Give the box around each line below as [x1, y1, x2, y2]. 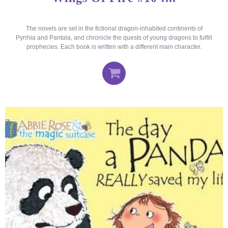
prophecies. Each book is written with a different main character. [26, 43, 202, 51]
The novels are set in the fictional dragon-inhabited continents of [25, 25, 203, 33]
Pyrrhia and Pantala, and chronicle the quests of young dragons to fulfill [16, 34, 212, 42]
